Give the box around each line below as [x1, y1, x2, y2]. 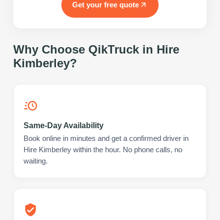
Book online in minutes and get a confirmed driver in [24, 134, 189, 142]
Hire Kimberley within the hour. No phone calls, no [24, 145, 182, 154]
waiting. [24, 157, 48, 165]
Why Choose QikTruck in [13, 42, 157, 56]
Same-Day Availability [24, 121, 104, 130]
